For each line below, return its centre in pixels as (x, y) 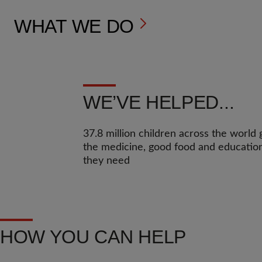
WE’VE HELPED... (159, 102)
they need (106, 161)
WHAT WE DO (74, 26)
